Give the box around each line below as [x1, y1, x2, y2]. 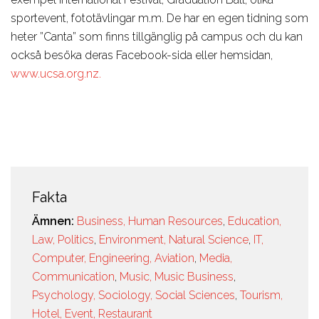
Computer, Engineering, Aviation [32, 251, 194, 266]
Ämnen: [32, 214, 77, 229]
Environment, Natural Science [99, 233, 249, 247]
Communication [32, 270, 115, 284]
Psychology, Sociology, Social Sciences [32, 288, 235, 303]
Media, [199, 251, 232, 266]
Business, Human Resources [77, 214, 223, 229]
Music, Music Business [120, 270, 234, 284]
